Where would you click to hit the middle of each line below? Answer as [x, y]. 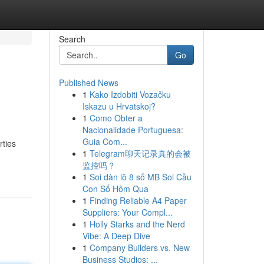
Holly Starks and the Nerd [137, 224]
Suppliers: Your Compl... [127, 212]
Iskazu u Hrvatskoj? [119, 106]
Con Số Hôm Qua [115, 189]
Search [72, 39]
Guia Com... [105, 141]
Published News [88, 82]
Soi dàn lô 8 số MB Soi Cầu [140, 177]
